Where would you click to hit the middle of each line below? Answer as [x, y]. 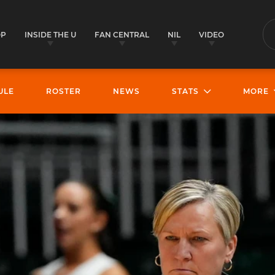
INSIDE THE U [50, 35]
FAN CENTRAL [122, 35]
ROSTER [64, 91]
